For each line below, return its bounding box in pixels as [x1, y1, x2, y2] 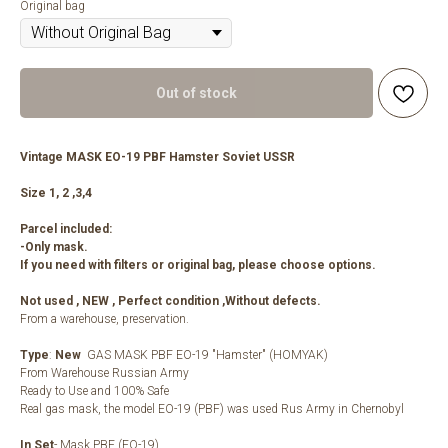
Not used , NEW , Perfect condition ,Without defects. [20, 294, 321, 309]
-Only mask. [20, 240, 91, 255]
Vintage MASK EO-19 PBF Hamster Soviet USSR [20, 150, 295, 165]
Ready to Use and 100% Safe [20, 384, 169, 399]
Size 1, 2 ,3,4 [20, 186, 92, 201]
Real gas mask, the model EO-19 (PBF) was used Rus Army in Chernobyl [20, 402, 404, 417]
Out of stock [156, 85, 237, 102]
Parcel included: [20, 222, 112, 237]
